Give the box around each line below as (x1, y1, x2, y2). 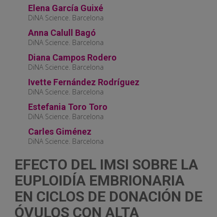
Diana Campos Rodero (28, 52, 117, 63)
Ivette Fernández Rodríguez (28, 77, 139, 88)
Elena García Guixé (28, 3, 103, 14)
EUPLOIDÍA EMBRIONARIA (15, 172, 185, 189)
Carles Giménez (28, 126, 92, 137)
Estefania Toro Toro (28, 102, 108, 112)
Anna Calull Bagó (28, 28, 96, 38)
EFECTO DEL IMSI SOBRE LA (15, 156, 198, 173)
